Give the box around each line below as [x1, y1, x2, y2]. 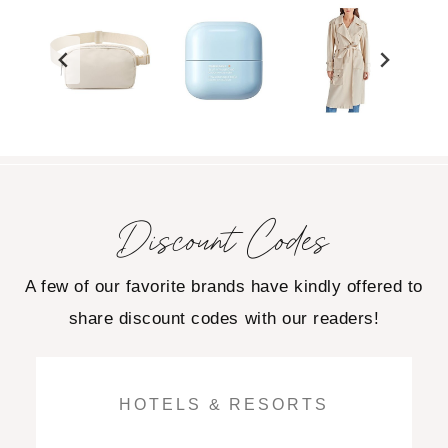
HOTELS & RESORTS [119, 395, 329, 413]
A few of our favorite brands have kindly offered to [24, 276, 423, 296]
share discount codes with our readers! [68, 308, 380, 328]
